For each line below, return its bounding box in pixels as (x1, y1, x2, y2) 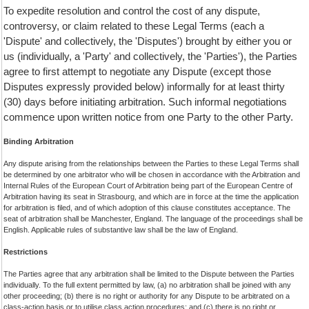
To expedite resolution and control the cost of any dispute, (3, 5, 260, 17)
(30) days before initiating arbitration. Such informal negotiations (3, 96, 287, 108)
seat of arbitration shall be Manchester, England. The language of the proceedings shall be (3, 215, 303, 223)
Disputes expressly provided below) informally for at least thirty (3, 81, 285, 92)
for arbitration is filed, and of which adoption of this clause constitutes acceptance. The (3, 203, 290, 212)
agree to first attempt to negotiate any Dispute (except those (3, 66, 271, 77)
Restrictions (3, 248, 48, 256)
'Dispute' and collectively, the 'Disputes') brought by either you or (3, 35, 292, 47)
